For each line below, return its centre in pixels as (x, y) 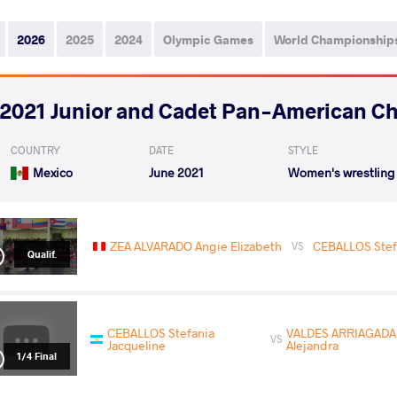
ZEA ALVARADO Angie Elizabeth (196, 245)
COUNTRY (35, 149)
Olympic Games (208, 39)
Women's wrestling (341, 172)
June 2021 (177, 172)
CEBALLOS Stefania (161, 332)
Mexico (53, 172)
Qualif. (42, 253)
